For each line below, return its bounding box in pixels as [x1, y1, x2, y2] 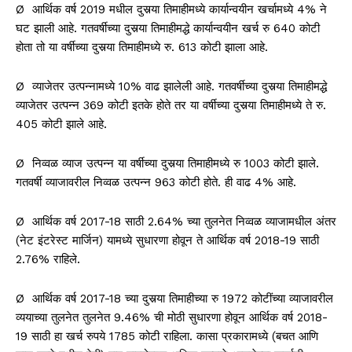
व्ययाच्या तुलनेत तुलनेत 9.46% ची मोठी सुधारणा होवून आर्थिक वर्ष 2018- [16, 310, 328, 324]
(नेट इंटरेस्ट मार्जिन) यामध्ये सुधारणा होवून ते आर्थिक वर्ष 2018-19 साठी [16, 233, 319, 247]
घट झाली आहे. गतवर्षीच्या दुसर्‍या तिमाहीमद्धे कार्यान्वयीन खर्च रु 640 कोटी [16, 20, 320, 35]
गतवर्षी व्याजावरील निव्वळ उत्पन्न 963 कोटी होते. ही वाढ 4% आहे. [16, 174, 296, 189]
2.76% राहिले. [16, 251, 80, 266]
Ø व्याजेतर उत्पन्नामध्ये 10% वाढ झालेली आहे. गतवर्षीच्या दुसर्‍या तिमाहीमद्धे [16, 79, 327, 93]
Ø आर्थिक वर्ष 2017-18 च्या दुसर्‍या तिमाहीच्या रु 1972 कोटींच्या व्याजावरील [16, 291, 333, 306]
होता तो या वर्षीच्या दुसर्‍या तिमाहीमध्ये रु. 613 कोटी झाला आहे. [16, 39, 268, 54]
